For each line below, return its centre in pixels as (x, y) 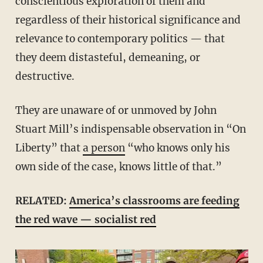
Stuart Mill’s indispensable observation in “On (130, 129)
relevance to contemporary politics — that (120, 38)
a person (104, 148)
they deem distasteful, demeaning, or (107, 57)
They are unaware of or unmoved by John (18, 110)
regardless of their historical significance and (128, 20)
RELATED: (45, 200)
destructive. (45, 76)
